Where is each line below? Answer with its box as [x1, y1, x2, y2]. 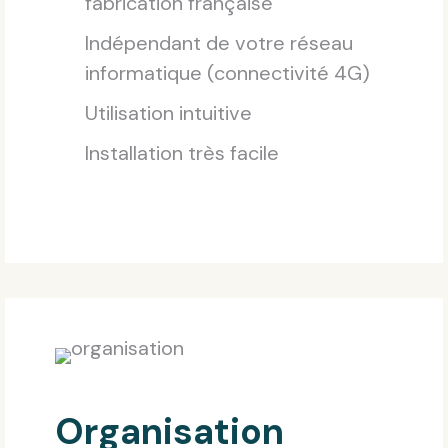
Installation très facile [85, 140, 279, 167]
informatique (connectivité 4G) [85, 60, 370, 87]
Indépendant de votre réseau [85, 30, 353, 57]
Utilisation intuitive [85, 100, 252, 127]
